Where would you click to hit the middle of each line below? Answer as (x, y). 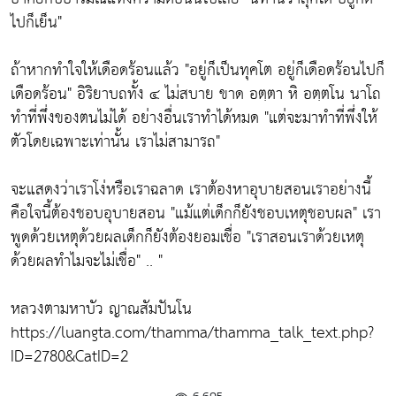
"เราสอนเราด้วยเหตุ (305, 238)
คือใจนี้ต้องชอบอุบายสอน (91, 214)
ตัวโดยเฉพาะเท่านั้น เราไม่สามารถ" (115, 142)
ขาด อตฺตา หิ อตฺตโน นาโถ (300, 95)
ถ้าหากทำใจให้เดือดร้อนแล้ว (98, 71)
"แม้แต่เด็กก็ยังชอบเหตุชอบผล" (264, 214)
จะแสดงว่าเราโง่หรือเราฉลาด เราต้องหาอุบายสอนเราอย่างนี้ (191, 190)
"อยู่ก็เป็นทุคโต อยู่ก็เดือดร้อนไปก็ (285, 71)
